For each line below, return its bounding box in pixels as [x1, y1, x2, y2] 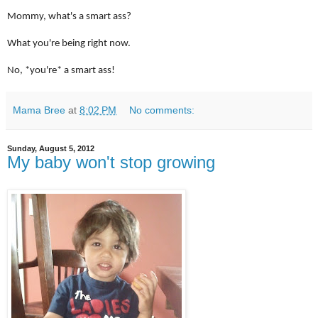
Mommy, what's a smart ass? [7, 11, 131, 23]
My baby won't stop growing [7, 153, 215, 172]
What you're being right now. [7, 38, 133, 50]
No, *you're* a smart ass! [7, 65, 115, 77]
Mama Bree [13, 104, 65, 116]
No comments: [129, 104, 195, 116]
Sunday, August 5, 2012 [7, 144, 94, 153]
